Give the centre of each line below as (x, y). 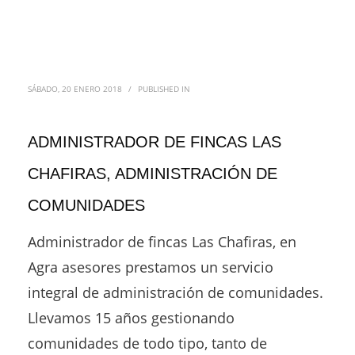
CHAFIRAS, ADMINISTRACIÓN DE (153, 174)
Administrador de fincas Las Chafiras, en (162, 242)
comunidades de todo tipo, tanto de (147, 343)
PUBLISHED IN (164, 89)
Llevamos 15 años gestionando (131, 318)
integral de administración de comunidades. (176, 292)
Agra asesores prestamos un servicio (151, 267)
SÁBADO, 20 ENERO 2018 (75, 89)
